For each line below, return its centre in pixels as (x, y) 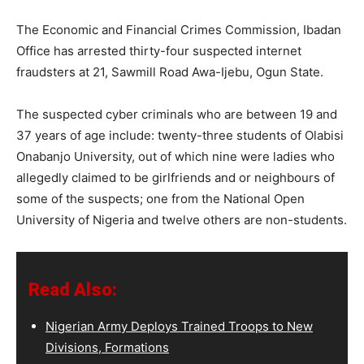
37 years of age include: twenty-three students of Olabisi (180, 136)
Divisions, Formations (107, 348)
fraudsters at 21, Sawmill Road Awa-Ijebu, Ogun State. (170, 72)
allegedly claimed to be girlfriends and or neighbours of (175, 178)
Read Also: (73, 290)
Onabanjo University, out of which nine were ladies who (175, 157)
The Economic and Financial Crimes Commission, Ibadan (179, 30)
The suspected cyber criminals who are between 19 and (177, 115)
